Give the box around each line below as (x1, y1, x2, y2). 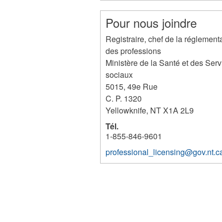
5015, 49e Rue (106, 81, 158, 92)
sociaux (106, 69, 133, 80)
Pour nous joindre (106, 14, 197, 31)
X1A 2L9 (163, 105, 194, 116)
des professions (106, 45, 162, 56)
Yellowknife (106, 105, 147, 116)
